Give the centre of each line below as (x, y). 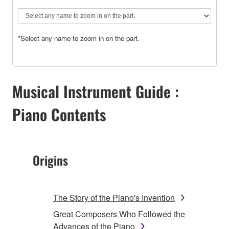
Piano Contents (59, 114)
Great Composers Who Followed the (119, 214)
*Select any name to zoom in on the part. (79, 38)
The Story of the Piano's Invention (114, 197)
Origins (50, 160)
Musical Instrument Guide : (96, 91)
